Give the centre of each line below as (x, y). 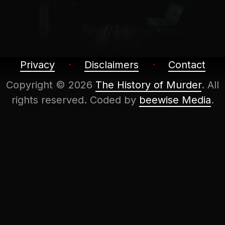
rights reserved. (50, 100)
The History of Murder (148, 85)
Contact (187, 65)
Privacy (37, 65)
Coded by (114, 100)
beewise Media (175, 100)
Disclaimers (111, 65)
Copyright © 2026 (51, 85)
